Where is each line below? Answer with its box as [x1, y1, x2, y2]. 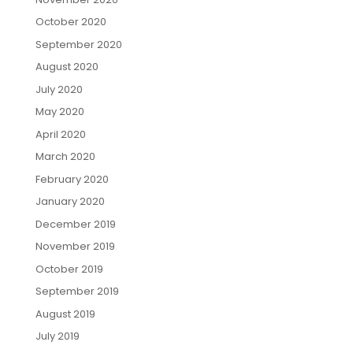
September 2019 [35, 284, 119, 299]
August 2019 [35, 306, 95, 321]
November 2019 [35, 239, 115, 254]
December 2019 [35, 216, 116, 232]
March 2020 [35, 149, 95, 164]
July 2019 [35, 329, 80, 344]
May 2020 [35, 104, 84, 119]
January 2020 [35, 194, 105, 209]
